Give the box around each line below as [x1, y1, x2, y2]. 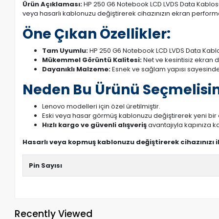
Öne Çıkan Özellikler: [22, 24, 171, 44]
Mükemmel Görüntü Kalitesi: [42, 55, 142, 65]
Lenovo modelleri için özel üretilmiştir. [42, 102, 161, 111]
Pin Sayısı [29, 161, 63, 170]
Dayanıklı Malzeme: [42, 65, 111, 74]
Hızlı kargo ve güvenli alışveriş [42, 120, 147, 130]
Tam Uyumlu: [42, 46, 88, 55]
